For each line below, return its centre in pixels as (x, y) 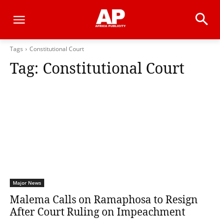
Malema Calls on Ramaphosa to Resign (104, 199)
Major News (27, 183)
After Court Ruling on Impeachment (97, 212)
